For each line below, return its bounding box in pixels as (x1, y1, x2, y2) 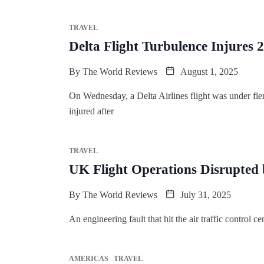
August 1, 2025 (178, 66, 238, 77)
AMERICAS (69, 254, 108, 263)
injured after (69, 105, 114, 116)
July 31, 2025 (178, 189, 231, 200)
